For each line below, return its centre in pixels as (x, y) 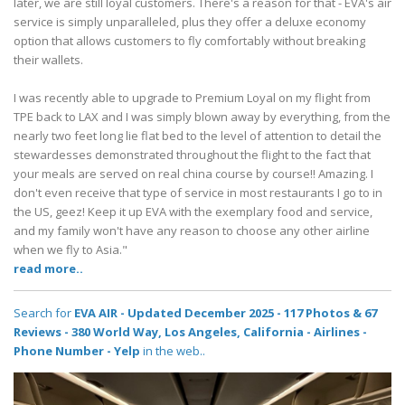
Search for (44, 313)
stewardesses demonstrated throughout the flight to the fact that (192, 155)
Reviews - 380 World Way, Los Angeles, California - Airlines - (190, 332)
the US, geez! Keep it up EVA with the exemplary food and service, (193, 212)
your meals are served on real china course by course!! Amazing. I (193, 174)
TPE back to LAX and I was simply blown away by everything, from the (202, 117)
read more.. (48, 269)
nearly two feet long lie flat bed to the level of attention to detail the (198, 136)
